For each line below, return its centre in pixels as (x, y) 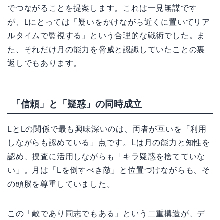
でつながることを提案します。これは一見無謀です (102, 8)
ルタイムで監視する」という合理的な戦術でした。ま (107, 36)
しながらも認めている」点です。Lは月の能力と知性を (109, 142)
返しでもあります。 (45, 63)
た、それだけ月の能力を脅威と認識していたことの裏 (107, 50)
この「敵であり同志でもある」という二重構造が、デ (107, 213)
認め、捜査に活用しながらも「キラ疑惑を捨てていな (107, 156)
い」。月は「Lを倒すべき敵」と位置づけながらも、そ (109, 170)
